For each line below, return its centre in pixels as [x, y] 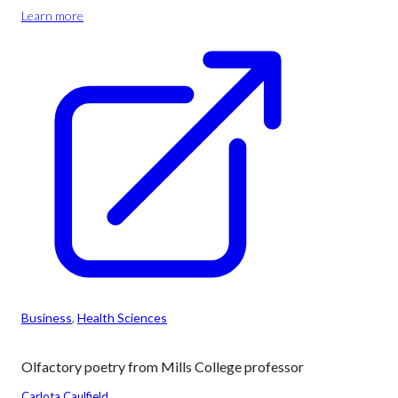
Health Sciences [122, 318]
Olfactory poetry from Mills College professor [163, 366]
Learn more [52, 16]
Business [47, 318]
